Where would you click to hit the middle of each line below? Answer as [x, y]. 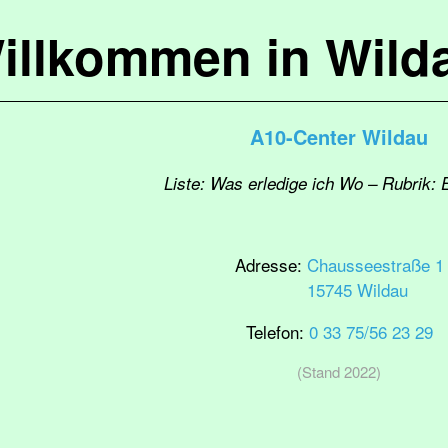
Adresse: [270, 264]
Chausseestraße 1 [375, 264]
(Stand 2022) [339, 371]
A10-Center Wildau [339, 136]
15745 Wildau [357, 289]
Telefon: [277, 331]
